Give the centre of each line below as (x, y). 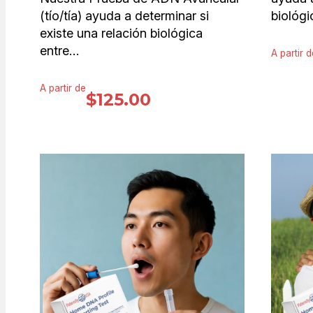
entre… (59, 50)
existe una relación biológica (121, 33)
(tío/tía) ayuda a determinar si (124, 15)
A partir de (63, 88)
